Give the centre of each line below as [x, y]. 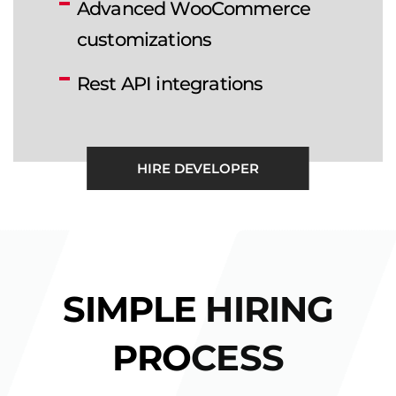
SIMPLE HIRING [198, 309]
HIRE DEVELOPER [198, 169]
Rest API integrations [170, 84]
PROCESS [198, 358]
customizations [145, 40]
